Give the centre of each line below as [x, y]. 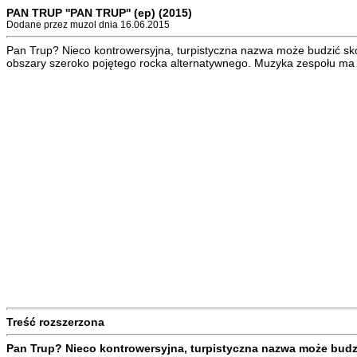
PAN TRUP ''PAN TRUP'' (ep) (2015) [99, 13]
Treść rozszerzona [55, 322]
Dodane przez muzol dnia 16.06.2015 [88, 25]
